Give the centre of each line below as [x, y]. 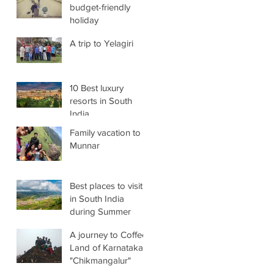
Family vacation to [105, 132]
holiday [84, 20]
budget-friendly [100, 7]
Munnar [85, 145]
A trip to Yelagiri [102, 43]
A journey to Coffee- [110, 234]
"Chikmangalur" [100, 260]
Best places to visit [106, 185]
